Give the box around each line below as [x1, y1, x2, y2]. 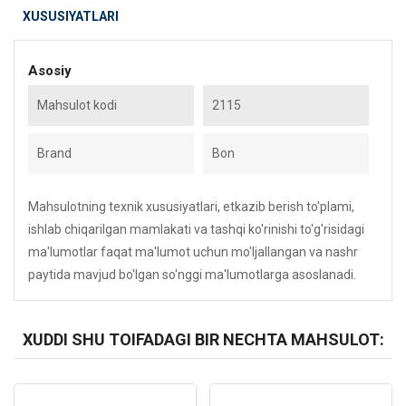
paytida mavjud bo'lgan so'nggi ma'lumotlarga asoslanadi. [28, 267, 356, 282]
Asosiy [28, 63, 72, 79]
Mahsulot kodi [37, 98, 117, 112]
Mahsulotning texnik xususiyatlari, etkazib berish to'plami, [28, 199, 354, 214]
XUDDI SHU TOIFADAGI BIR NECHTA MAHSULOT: [22, 330, 384, 349]
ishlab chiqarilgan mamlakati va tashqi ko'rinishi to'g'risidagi [28, 222, 364, 237]
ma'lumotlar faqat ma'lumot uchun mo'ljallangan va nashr [28, 245, 358, 259]
